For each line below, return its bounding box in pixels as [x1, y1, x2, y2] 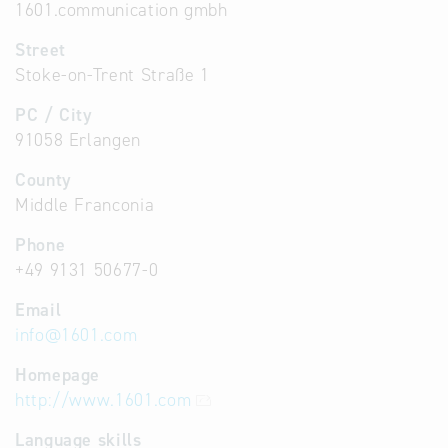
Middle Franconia [15, 193, 155, 217]
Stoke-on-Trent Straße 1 [15, 63, 210, 87]
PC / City [15, 103, 93, 127]
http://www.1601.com [15, 388, 192, 412]
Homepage [15, 363, 101, 387]
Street [15, 38, 66, 62]
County [15, 168, 72, 192]
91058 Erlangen [15, 128, 141, 152]
